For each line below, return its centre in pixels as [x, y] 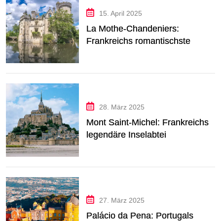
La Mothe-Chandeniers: [133, 29]
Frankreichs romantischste [139, 41]
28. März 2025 [122, 107]
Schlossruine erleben [128, 54]
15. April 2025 [121, 14]
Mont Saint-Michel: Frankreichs [148, 122]
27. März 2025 [122, 201]
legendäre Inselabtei [127, 134]
